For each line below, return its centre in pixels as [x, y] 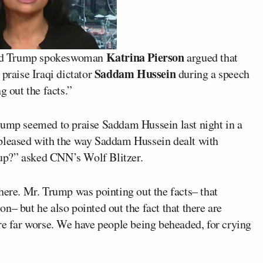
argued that [211, 58]
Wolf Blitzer [112, 157]
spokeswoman [71, 58]
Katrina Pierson [145, 58]
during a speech [213, 74]
